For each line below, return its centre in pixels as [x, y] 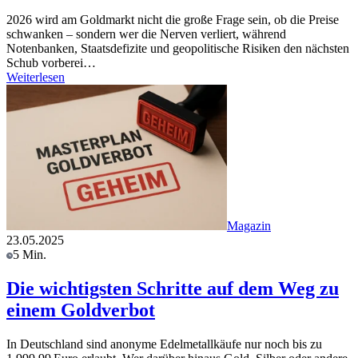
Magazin [249, 225]
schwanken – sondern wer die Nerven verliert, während [146, 34]
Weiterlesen [36, 77]
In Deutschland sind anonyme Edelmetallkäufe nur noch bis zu [164, 344]
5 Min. [30, 254]
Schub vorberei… [51, 62]
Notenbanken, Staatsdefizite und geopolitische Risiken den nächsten [178, 48]
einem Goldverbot [81, 310]
